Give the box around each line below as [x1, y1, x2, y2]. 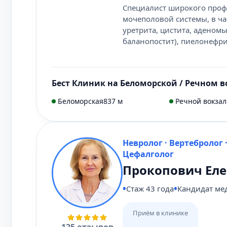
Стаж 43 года [126, 183, 174, 194]
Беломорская [58, 96, 103, 106]
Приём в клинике [133, 208, 188, 217]
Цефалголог [123, 148, 174, 160]
